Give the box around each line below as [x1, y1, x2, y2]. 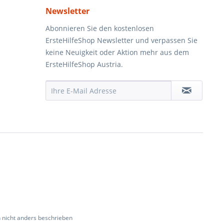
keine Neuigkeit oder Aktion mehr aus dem [45, 47, 189, 57]
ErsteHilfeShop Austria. [45, 59, 123, 69]
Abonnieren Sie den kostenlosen [45, 23, 154, 33]
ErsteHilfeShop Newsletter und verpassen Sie [45, 35, 197, 45]
